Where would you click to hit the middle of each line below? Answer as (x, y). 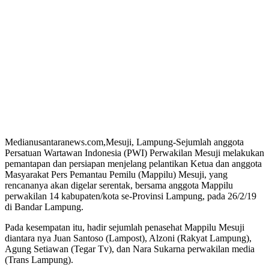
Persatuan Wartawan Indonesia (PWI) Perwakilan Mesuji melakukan (134, 153)
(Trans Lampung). (39, 259)
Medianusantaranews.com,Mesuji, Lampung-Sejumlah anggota (124, 142)
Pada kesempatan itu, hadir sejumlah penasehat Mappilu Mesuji (125, 227)
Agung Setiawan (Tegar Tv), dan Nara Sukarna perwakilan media (130, 249)
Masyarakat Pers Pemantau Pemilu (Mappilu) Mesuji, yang (116, 174)
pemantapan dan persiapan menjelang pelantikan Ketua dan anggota (133, 163)
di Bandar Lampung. (44, 207)
